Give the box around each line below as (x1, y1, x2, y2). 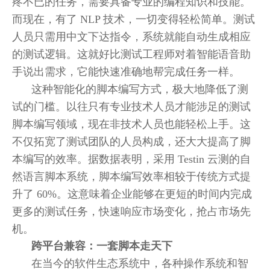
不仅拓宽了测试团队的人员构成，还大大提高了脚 (12, 136, 251, 148)
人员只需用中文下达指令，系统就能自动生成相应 (12, 31, 251, 43)
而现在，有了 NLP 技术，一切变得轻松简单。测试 (12, 13, 255, 25)
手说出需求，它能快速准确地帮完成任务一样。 (12, 66, 240, 78)
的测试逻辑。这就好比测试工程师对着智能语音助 (12, 48, 251, 60)
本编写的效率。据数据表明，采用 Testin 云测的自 (12, 153, 251, 165)
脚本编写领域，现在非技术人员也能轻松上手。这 (12, 118, 251, 130)
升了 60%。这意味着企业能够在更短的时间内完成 (12, 188, 252, 200)
